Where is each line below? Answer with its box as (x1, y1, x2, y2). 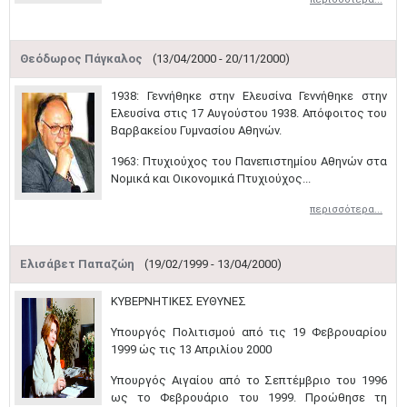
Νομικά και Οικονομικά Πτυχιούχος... (111, 172, 311, 185)
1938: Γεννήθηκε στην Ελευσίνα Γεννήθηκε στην (111, 89, 387, 103)
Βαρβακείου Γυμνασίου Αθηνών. (111, 124, 282, 137)
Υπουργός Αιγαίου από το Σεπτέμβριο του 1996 (111, 373, 387, 387)
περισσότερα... (310, 203, 382, 215)
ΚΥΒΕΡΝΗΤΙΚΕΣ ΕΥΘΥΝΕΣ (111, 294, 246, 308)
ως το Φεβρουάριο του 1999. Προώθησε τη (111, 391, 387, 404)
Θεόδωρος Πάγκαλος (20, 52, 145, 65)
